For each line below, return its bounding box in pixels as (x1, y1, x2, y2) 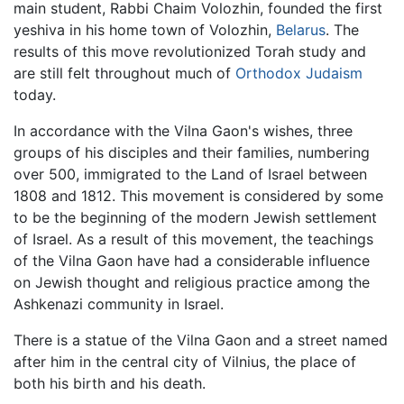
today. (14, 86, 56, 105)
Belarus (276, 21, 326, 40)
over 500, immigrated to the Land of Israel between (14, 165, 367, 184)
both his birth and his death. (14, 374, 206, 393)
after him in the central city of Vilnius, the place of (14, 353, 356, 372)
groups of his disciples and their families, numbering (14, 143, 370, 162)
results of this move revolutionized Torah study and (14, 42, 366, 61)
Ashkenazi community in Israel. (14, 295, 224, 314)
